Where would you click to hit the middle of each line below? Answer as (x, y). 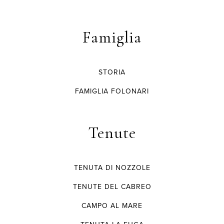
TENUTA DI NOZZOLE (112, 167)
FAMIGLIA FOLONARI (112, 91)
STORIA (112, 72)
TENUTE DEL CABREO (112, 186)
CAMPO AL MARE (112, 205)
